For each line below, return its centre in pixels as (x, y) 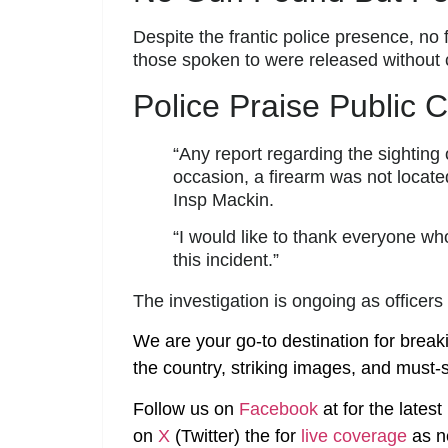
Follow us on (186, 408)
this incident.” (226, 260)
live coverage (351, 435)
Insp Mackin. (223, 199)
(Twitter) (207, 435)
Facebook (278, 408)
